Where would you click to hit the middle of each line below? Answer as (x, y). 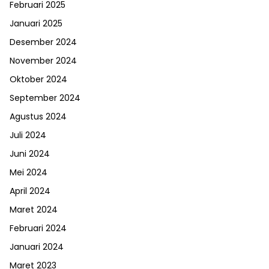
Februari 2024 (38, 228)
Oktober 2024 (38, 79)
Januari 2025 (36, 23)
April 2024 (30, 191)
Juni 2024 (30, 153)
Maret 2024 (34, 209)
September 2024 (45, 98)
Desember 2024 (43, 42)
